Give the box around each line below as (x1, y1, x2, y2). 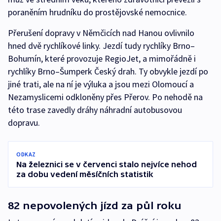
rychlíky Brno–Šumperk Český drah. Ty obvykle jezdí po (8, 66, 208, 77)
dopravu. (8, 117, 40, 129)
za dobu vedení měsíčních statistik (16, 170, 153, 179)
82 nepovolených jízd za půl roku (8, 200, 182, 212)
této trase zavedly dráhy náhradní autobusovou (8, 104, 182, 116)
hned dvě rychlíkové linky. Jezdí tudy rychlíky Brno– (8, 40, 195, 52)
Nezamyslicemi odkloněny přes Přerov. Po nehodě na (8, 91, 203, 103)
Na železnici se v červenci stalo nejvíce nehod (16, 160, 197, 169)
